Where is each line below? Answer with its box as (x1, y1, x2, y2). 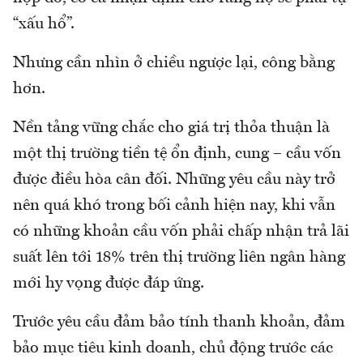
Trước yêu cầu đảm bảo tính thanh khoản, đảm (13, 314, 345, 331)
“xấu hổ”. (13, 16, 75, 33)
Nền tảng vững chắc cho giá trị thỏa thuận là (13, 120, 330, 137)
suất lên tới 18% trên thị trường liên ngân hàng (13, 250, 345, 267)
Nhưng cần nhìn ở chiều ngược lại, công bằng (13, 55, 335, 72)
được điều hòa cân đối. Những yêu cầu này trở (13, 172, 335, 189)
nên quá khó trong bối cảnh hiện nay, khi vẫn (13, 198, 335, 215)
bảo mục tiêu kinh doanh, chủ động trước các (13, 340, 333, 357)
